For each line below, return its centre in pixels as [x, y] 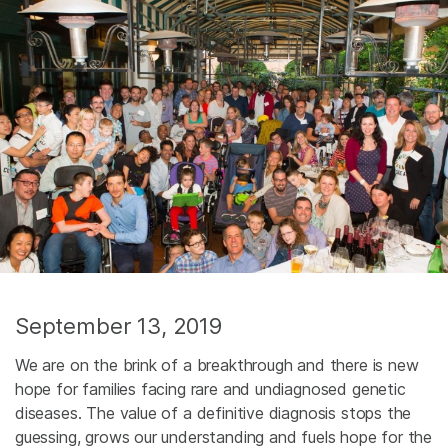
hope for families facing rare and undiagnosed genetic [210, 389]
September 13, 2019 [118, 326]
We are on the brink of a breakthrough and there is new [217, 365]
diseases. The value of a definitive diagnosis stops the [213, 413]
